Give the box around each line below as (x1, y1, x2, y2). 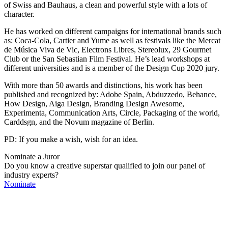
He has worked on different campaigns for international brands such (4, 27, 221, 36)
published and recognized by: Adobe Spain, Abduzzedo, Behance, (4, 90, 217, 99)
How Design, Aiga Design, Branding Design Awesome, (4, 99, 184, 108)
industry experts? (4, 170, 59, 179)
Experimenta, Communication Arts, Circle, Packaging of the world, (4, 108, 220, 117)
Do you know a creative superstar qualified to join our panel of (4, 161, 205, 170)
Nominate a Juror (4, 152, 60, 161)
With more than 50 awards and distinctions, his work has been (4, 81, 203, 90)
